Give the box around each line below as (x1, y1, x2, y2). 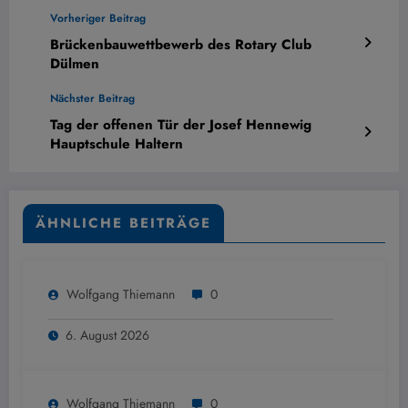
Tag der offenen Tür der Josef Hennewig (50, 115, 311, 136)
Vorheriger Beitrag (50, 10, 146, 27)
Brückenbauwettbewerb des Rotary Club (50, 35, 311, 56)
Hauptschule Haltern (50, 134, 183, 155)
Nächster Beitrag (50, 90, 135, 107)
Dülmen (50, 54, 99, 75)
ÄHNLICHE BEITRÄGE (36, 213, 211, 234)
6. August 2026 (66, 326, 149, 345)
